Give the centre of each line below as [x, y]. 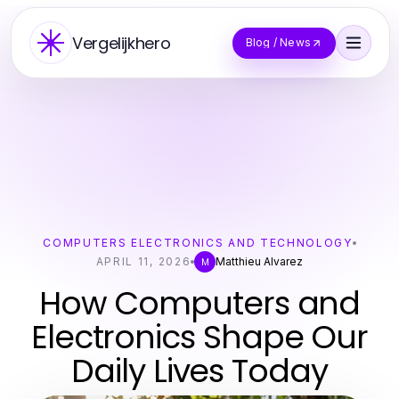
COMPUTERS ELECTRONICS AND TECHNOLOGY [198, 243]
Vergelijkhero [122, 43]
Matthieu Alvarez [260, 261]
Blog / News [278, 42]
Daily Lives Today [199, 371]
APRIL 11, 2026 [143, 261]
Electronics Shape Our [199, 337]
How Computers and [199, 303]
